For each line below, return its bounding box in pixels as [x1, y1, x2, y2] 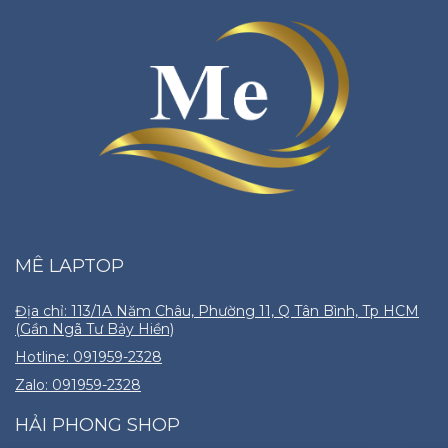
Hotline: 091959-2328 [15, 347, 162, 366]
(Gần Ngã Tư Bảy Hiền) [15, 319, 174, 338]
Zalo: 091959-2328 [15, 375, 141, 394]
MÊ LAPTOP [15, 254, 124, 277]
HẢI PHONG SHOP [15, 413, 180, 436]
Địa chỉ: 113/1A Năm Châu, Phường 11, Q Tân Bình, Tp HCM [15, 301, 419, 320]
